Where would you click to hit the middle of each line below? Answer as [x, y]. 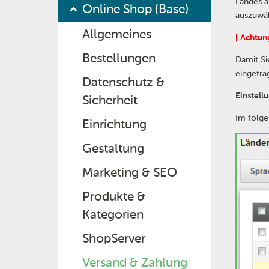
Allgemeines [117, 34]
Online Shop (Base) [135, 9]
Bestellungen [119, 58]
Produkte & [114, 196]
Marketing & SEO [130, 172]
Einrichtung [114, 124]
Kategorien [113, 214]
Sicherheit [110, 100]
